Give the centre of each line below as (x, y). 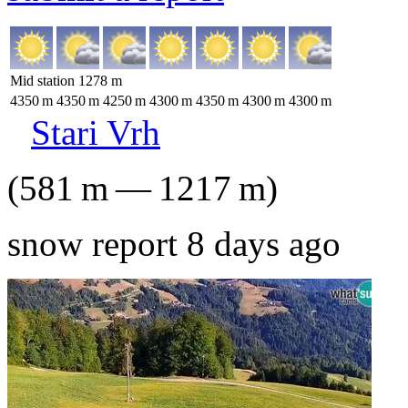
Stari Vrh (96, 133)
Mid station (44, 81)
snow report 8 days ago (174, 244)
